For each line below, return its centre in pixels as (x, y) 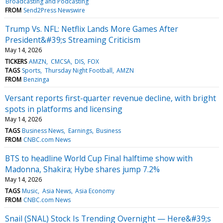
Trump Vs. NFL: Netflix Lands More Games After (92, 29)
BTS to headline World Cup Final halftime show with (99, 158)
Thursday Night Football (78, 70)
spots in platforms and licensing (64, 109)
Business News (43, 130)
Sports (31, 70)
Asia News (56, 191)
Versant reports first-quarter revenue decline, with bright (111, 98)
